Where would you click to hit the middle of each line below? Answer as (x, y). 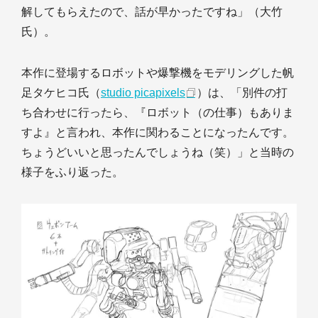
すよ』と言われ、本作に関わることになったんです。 (158, 132)
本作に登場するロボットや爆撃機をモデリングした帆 (158, 72)
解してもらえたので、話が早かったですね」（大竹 (152, 11)
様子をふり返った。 (72, 172)
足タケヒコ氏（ (61, 92)
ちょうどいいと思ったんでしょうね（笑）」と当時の (158, 152)
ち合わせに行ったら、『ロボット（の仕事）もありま (158, 112)
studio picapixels (143, 92)
